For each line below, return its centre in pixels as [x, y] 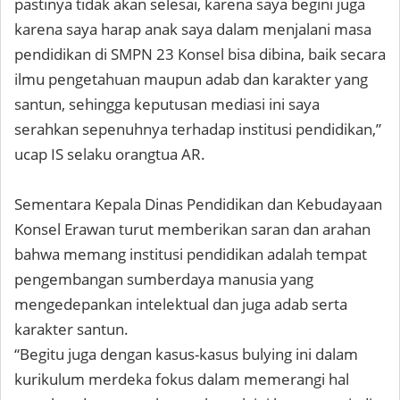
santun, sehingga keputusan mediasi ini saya [167, 104]
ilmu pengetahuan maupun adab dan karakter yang [191, 79]
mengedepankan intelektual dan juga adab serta [181, 304]
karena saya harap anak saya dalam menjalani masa [193, 29]
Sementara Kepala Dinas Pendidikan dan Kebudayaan [198, 204]
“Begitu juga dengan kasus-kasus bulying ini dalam [186, 354]
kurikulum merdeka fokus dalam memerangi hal [182, 379]
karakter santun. [71, 329]
